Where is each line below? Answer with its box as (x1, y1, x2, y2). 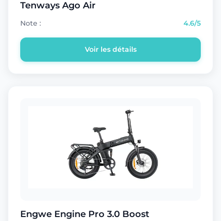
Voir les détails (84, 44, 137, 54)
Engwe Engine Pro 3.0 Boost (20, 208, 149, 220)
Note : (20, 18, 41, 28)
